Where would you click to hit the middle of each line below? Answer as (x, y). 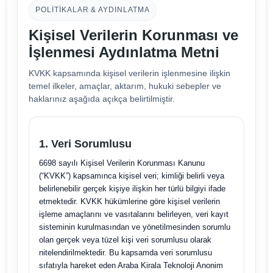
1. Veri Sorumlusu (85, 144)
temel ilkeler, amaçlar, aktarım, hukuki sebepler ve (125, 86)
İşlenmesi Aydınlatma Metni (124, 52)
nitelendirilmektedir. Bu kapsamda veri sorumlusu (125, 253)
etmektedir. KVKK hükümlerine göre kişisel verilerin (129, 201)
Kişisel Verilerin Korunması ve (133, 35)
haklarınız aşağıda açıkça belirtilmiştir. (101, 99)
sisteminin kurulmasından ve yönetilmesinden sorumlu (134, 227)
